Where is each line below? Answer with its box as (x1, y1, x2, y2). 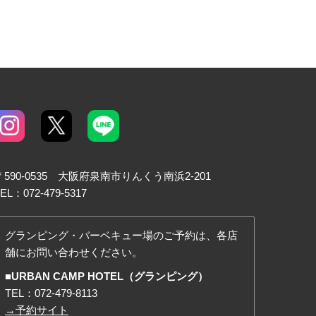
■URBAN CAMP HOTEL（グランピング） (5, 269, 208, 282)
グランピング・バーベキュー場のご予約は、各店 (5, 229, 238, 241)
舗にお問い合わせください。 (5, 245, 142, 258)
